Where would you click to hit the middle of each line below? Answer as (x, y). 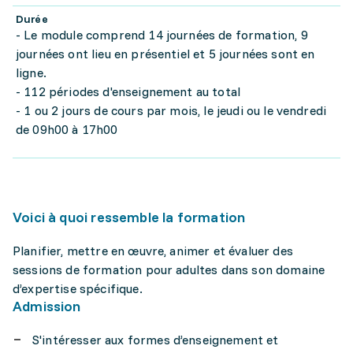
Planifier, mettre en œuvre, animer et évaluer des (153, 251)
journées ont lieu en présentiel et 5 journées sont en (165, 54)
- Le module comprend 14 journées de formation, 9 (162, 35)
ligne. (33, 72)
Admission (47, 306)
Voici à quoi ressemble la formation (129, 217)
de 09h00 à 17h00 (67, 129)
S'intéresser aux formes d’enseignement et (155, 340)
